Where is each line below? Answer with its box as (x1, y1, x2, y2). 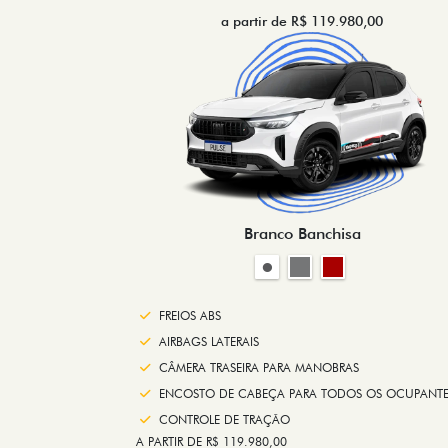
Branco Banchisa (243, 224, 361, 244)
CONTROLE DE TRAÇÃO (159, 412, 290, 428)
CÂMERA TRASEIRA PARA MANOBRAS (159, 360, 359, 376)
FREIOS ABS (159, 308, 221, 324)
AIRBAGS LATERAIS (159, 334, 259, 350)
